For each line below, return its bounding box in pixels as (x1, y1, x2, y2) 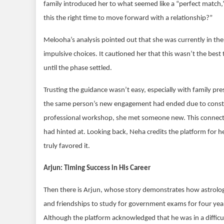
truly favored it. (43, 142, 90, 150)
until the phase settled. (43, 64, 112, 72)
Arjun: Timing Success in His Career (43, 164, 150, 172)
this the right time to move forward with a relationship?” (43, 14, 212, 22)
